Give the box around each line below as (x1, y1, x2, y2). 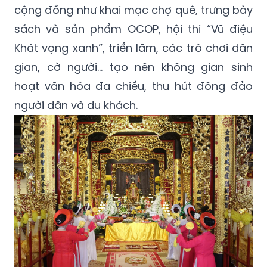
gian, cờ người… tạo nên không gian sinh (14, 60, 253, 75)
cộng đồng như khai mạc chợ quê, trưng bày (14, 2, 253, 18)
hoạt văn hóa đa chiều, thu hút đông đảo (14, 79, 253, 94)
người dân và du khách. (14, 98, 138, 113)
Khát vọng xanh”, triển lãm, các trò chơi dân (14, 41, 253, 56)
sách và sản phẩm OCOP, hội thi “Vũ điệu (14, 21, 253, 37)
